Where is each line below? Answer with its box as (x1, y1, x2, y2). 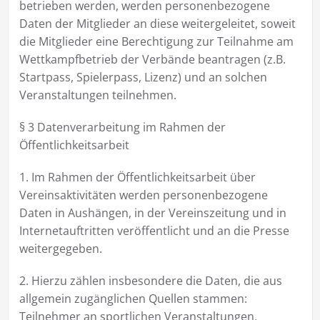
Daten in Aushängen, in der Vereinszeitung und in (19, 204, 286, 221)
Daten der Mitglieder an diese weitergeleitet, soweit (19, 15, 296, 31)
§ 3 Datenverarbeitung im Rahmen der (19, 119, 226, 135)
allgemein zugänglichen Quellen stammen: (19, 290, 247, 306)
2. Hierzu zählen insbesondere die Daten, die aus (19, 272, 282, 289)
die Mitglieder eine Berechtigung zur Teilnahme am (19, 33, 294, 49)
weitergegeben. (19, 240, 102, 256)
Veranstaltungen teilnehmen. (19, 86, 176, 103)
